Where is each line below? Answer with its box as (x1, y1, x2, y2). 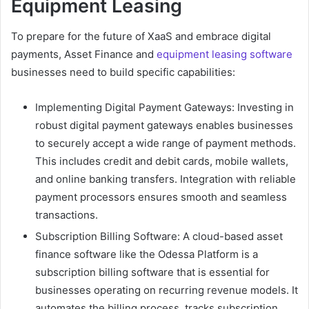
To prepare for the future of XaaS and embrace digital (11, 30, 271, 43)
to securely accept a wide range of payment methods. (35, 137, 296, 150)
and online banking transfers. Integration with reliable (35, 172, 296, 186)
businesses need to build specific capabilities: (11, 66, 235, 79)
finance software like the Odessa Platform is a (35, 248, 258, 261)
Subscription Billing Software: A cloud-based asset (35, 230, 283, 243)
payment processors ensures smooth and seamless (35, 190, 287, 204)
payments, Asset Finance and (11, 48, 157, 61)
